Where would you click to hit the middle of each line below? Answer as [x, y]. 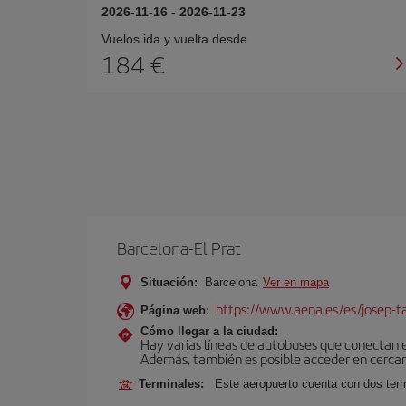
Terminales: [175, 384]
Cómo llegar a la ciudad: [209, 331]
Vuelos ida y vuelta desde [174, 39]
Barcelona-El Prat [179, 248]
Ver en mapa [296, 282]
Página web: [175, 310]
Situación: [169, 282]
